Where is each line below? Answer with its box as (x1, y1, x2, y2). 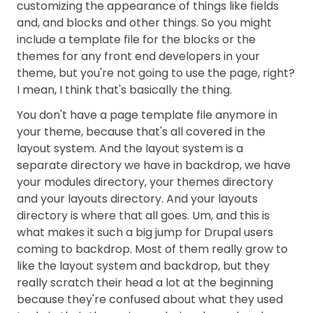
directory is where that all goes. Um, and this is (17, 208, 270, 224)
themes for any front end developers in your (17, 48, 260, 64)
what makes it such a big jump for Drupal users (17, 224, 273, 240)
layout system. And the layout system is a (17, 140, 243, 156)
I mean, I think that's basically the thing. (17, 82, 232, 98)
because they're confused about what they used (17, 291, 283, 307)
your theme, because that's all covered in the (17, 124, 265, 140)
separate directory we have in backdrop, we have (17, 157, 291, 173)
